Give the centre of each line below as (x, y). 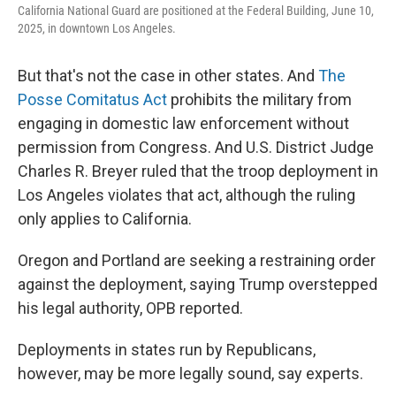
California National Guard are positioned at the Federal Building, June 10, (196, 11)
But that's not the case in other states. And (168, 76)
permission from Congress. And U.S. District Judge (196, 147)
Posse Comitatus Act (92, 99)
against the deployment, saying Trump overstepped (198, 284)
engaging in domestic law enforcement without (183, 123)
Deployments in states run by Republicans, (167, 350)
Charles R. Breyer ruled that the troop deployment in (198, 171)
